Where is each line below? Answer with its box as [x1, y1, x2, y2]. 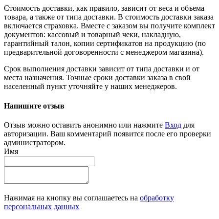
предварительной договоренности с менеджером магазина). [4, 48, 204, 57]
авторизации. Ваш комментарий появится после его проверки [4, 129, 211, 138]
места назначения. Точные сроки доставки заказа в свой [4, 73, 191, 82]
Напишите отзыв [4, 101, 65, 110]
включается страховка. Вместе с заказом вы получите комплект [4, 22, 215, 30]
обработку [140, 193, 174, 202]
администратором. [4, 138, 66, 147]
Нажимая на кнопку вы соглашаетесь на [4, 193, 140, 202]
